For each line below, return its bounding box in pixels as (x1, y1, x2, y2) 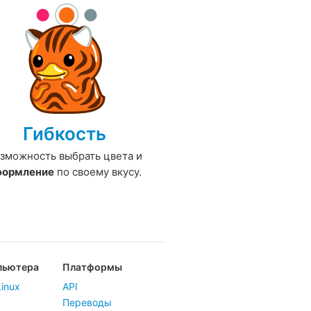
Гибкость (22, 123, 106, 145)
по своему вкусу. (53, 165, 142, 179)
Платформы (62, 261, 122, 274)
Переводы (62, 296, 112, 309)
